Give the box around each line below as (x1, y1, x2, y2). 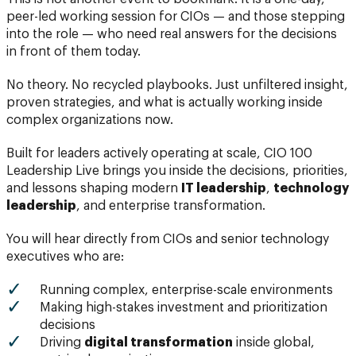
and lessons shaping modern (6, 181, 181, 195)
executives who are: (6, 250, 124, 263)
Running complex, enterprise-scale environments (40, 283, 333, 296)
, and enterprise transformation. (76, 199, 265, 212)
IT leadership (181, 181, 266, 195)
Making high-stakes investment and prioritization (40, 300, 327, 314)
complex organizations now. (6, 113, 173, 126)
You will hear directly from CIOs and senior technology (6, 232, 329, 246)
